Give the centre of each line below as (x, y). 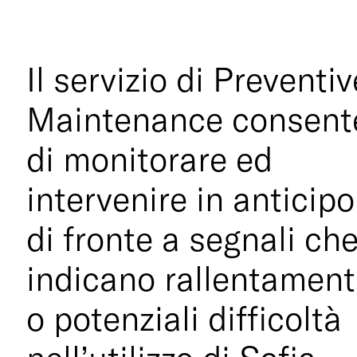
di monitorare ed (150, 159)
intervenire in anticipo (191, 198)
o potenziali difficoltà (184, 318)
